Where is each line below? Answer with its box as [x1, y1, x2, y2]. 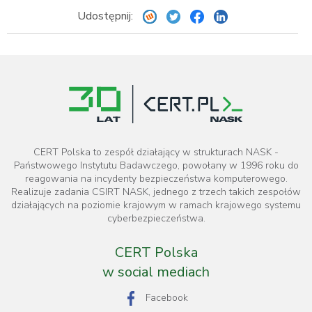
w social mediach [102, 263, 210, 282]
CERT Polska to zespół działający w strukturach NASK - [33, 146, 279, 159]
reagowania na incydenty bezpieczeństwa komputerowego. [24, 172, 288, 186]
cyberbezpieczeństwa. [107, 212, 205, 226]
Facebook [146, 291, 188, 305]
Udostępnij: [77, 8, 136, 24]
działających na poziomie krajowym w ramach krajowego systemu [11, 198, 301, 212]
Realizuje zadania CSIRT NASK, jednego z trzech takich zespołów [11, 185, 301, 199]
